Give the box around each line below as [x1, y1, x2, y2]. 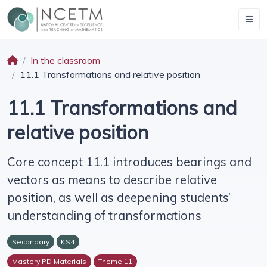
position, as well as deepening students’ [7, 190, 231, 206]
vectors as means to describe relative [7, 172, 217, 188]
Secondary [11, 237, 49, 247]
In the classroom [30, 54, 100, 67]
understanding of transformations [7, 207, 201, 223]
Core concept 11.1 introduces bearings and [7, 154, 252, 170]
